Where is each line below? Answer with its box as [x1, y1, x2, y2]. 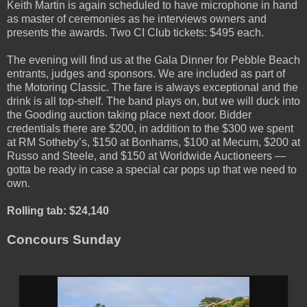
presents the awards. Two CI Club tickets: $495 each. [7, 27, 264, 39]
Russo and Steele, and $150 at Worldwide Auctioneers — [7, 150, 286, 162]
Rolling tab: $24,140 [7, 205, 109, 217]
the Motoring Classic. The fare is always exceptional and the [7, 82, 298, 94]
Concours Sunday [7, 232, 121, 247]
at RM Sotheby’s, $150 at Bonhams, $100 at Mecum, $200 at [7, 136, 300, 149]
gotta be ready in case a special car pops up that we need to [7, 164, 297, 176]
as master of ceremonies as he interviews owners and [7, 13, 267, 25]
